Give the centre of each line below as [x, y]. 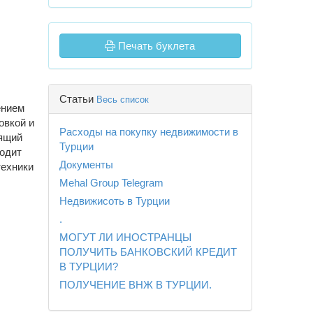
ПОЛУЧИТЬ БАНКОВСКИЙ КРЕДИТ [148, 252]
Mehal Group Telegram [111, 183]
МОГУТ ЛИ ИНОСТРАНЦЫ [125, 238]
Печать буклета [155, 46]
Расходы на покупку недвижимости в [148, 132]
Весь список [122, 100]
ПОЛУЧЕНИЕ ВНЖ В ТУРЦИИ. [135, 285]
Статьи [78, 99]
